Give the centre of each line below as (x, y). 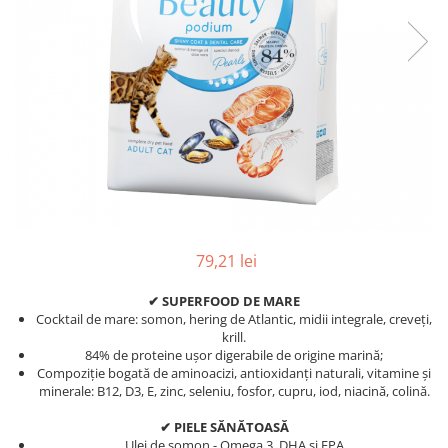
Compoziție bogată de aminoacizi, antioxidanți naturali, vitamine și (234, 373)
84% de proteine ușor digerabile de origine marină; (234, 355)
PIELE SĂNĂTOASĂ (231, 427)
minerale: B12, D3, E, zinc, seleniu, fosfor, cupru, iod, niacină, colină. (234, 391)
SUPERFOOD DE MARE (231, 301)
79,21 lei (226, 261)
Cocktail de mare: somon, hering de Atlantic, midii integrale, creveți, (234, 319)
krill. (234, 337)
